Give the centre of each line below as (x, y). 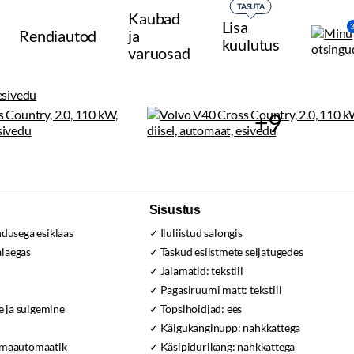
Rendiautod (58, 36)
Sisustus (175, 210)
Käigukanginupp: (201, 328)
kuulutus (251, 44)
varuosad (159, 53)
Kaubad (154, 18)
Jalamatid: (186, 271)
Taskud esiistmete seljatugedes (232, 252)
